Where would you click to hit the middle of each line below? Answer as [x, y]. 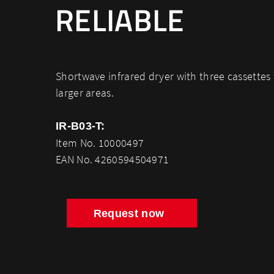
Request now [129, 213]
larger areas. [85, 93]
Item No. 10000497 [100, 143]
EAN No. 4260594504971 [113, 159]
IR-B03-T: [80, 126]
